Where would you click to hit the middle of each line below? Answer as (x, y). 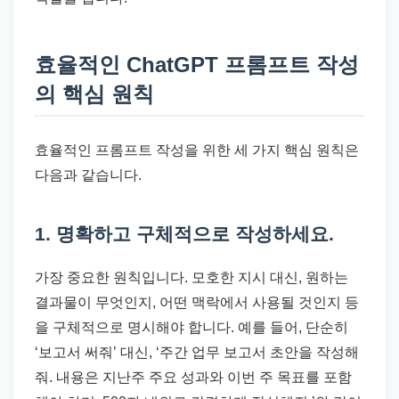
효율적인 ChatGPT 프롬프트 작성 (197, 64)
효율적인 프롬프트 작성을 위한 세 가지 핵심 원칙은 (197, 150)
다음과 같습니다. (88, 175)
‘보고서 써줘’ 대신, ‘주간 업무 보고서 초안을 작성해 (197, 353)
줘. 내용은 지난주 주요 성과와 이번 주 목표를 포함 (193, 378)
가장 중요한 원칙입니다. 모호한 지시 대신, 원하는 (191, 278)
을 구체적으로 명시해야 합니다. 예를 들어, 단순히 (191, 328)
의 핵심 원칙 (94, 94)
